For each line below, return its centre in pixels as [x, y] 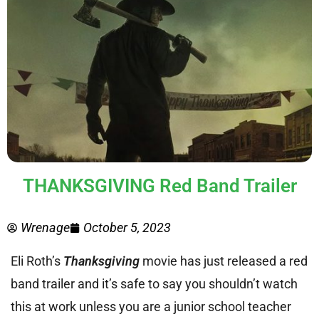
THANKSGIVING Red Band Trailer [159, 185]
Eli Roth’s [37, 261]
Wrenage [45, 227]
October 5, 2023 [127, 227]
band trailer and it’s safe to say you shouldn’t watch [154, 283]
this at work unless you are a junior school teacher [151, 306]
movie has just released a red [224, 261]
